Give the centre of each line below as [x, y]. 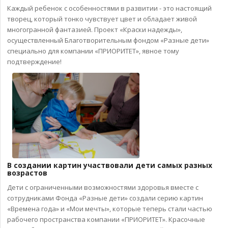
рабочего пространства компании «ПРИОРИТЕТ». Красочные [106, 220]
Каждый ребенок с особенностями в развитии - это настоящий [109, 8]
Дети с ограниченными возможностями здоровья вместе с [103, 188]
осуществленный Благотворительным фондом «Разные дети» [108, 40]
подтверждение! [34, 61]
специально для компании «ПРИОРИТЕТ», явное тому [93, 51]
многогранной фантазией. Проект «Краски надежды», [95, 29]
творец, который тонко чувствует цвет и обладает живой [102, 19]
